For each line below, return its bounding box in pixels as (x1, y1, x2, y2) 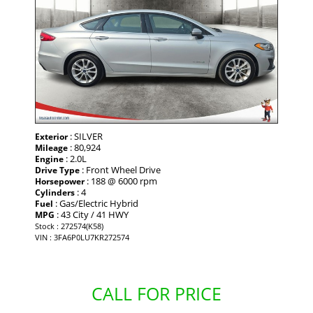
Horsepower (35, 175, 85, 188)
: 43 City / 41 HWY (54, 208, 129, 221)
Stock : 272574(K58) (35, 221, 103, 232)
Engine (35, 153, 64, 166)
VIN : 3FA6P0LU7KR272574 (35, 232, 129, 243)
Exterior (35, 131, 68, 143)
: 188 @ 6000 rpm (85, 175, 157, 188)
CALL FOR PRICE (92, 282, 221, 306)
